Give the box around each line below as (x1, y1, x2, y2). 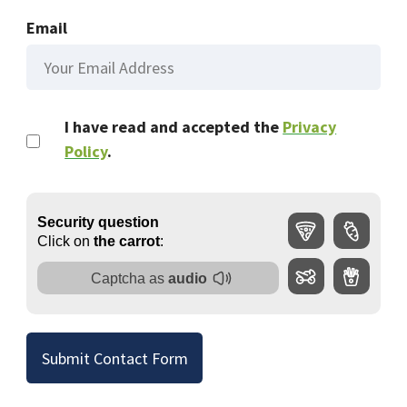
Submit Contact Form (41, 347, 188, 369)
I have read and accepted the (65, 116, 283, 138)
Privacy (283, 116, 337, 138)
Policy (65, 141, 108, 163)
